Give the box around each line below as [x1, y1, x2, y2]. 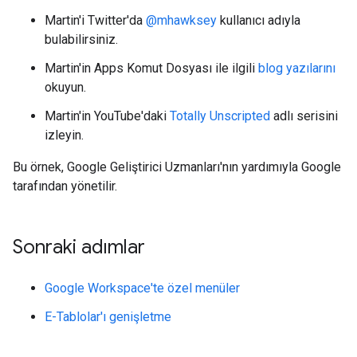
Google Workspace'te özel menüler [45, 280, 240, 296]
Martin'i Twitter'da [45, 13, 146, 29]
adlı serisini [270, 108, 338, 124]
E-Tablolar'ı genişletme [45, 309, 171, 325]
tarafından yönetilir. [13, 178, 117, 194]
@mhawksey [146, 13, 217, 29]
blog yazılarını [258, 61, 335, 76]
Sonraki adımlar [13, 235, 145, 260]
